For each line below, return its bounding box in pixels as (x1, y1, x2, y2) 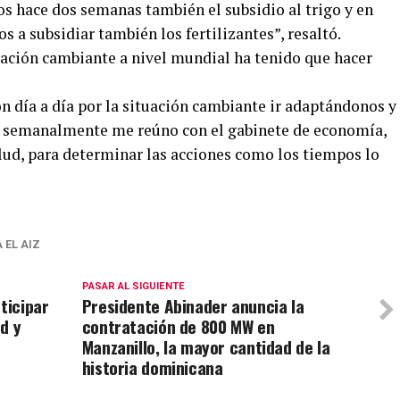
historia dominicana (81, 354, 223, 380)
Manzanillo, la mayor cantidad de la (81, 334, 330, 360)
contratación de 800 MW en (81, 313, 275, 339)
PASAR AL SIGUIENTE (81, 280, 185, 292)
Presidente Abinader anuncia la (81, 293, 304, 319)
